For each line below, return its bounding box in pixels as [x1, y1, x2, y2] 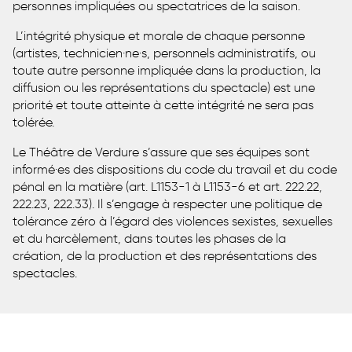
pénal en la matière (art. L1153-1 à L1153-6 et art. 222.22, [13, 178, 322, 194]
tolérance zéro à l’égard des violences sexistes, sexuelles [13, 213, 332, 229]
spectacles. [13, 265, 77, 280]
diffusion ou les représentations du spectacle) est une [13, 79, 315, 95]
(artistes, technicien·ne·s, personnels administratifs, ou [13, 45, 316, 60]
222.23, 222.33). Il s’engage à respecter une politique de [13, 196, 322, 211]
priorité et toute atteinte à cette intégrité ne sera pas [13, 97, 313, 112]
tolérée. [13, 114, 54, 130]
